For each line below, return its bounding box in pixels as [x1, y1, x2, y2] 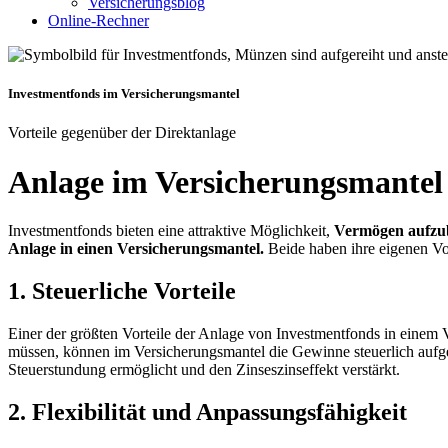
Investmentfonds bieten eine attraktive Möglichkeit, [8, 222, 334, 240]
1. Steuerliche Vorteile [8, 278, 236, 305]
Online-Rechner [48, 12, 149, 29]
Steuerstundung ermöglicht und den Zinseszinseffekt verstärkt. [8, 361, 400, 379]
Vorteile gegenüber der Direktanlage [8, 124, 236, 142]
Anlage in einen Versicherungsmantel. [8, 240, 264, 258]
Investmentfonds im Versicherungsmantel [8, 86, 240, 102]
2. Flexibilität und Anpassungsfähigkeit [8, 398, 407, 425]
